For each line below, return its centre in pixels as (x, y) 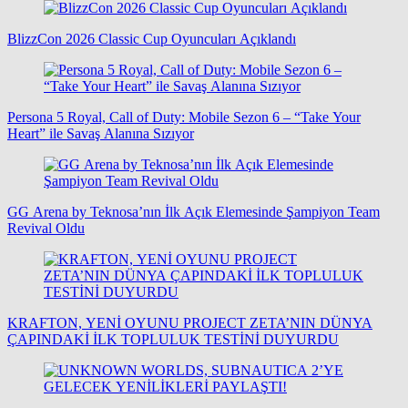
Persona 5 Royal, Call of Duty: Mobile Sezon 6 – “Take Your (184, 117)
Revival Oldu (46, 228)
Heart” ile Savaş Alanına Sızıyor (101, 133)
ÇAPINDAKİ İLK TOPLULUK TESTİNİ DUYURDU (173, 339)
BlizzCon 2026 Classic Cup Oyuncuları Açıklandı (152, 38)
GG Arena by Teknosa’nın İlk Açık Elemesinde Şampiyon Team (194, 211)
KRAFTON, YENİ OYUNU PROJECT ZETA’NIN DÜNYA (190, 322)
